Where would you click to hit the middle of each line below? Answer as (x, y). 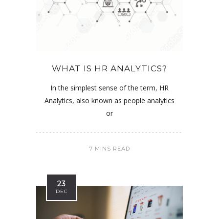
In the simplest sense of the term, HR (109, 88)
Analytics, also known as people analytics (109, 100)
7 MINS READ (109, 148)
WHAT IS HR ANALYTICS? (109, 68)
